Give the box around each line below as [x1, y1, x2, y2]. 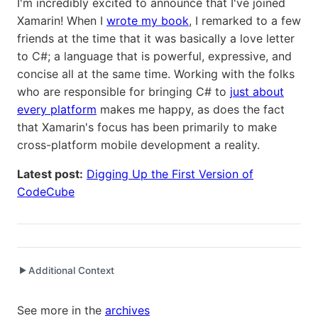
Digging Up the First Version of [87, 167, 253, 182]
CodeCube [17, 185, 75, 199]
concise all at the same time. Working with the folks [17, 67, 295, 82]
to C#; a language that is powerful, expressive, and [17, 49, 292, 64]
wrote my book [106, 13, 189, 28]
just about [230, 84, 284, 99]
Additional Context [28, 265, 114, 277]
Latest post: [17, 167, 83, 182]
